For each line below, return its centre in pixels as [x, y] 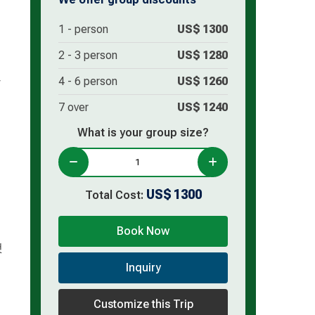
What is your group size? [143, 132]
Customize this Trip [143, 304]
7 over [73, 107]
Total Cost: [114, 195]
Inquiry [143, 267]
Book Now [143, 231]
